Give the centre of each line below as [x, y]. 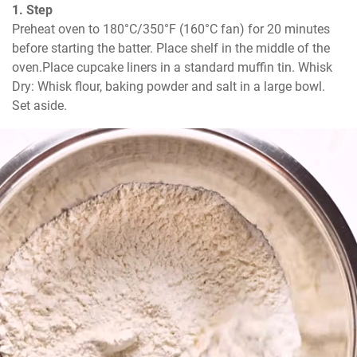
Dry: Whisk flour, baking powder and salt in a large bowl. [169, 87]
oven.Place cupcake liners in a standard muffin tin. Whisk [172, 68]
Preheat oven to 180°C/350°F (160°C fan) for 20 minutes [171, 29]
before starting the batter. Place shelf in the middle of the [171, 49]
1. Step [32, 10]
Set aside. [39, 106]
